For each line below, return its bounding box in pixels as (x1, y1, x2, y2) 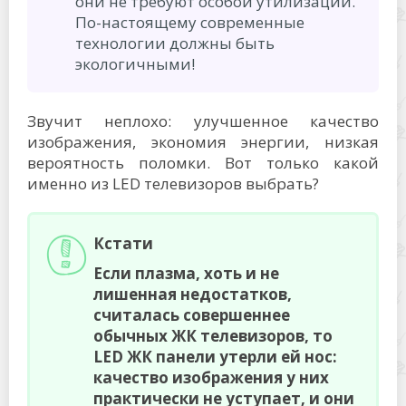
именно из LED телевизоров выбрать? (27, 172, 319, 194)
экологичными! (75, 53, 195, 74)
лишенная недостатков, (93, 283, 292, 304)
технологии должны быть (75, 32, 275, 53)
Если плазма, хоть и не (93, 262, 279, 284)
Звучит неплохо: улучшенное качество (27, 110, 379, 131)
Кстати (93, 232, 153, 254)
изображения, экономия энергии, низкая (27, 130, 379, 152)
